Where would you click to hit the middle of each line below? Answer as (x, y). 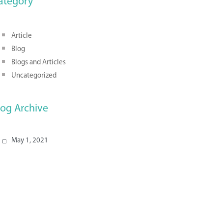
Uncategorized (34, 76)
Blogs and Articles (39, 62)
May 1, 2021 (30, 140)
